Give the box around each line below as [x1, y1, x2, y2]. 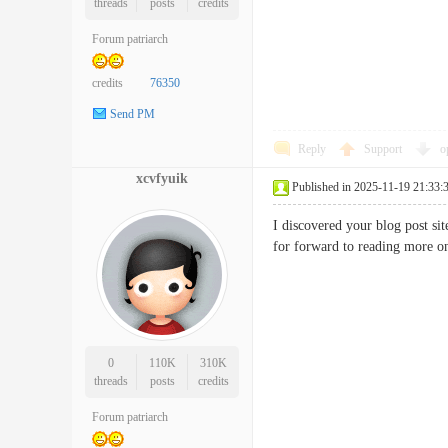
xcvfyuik [136, 171, 188, 186]
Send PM [110, 107, 155, 122]
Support [364, 142, 405, 156]
